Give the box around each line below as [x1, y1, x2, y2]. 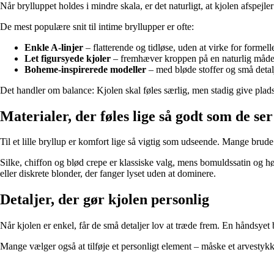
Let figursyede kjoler [24, 53, 111, 64]
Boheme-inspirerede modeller [24, 64, 146, 75]
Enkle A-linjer [24, 42, 83, 53]
